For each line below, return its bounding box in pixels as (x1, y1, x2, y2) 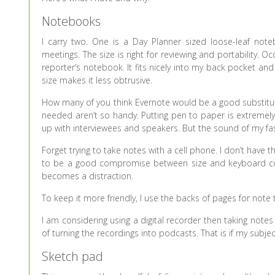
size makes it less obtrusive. (42, 74, 153, 86)
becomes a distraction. (42, 170, 134, 182)
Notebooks (42, 13, 101, 29)
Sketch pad (42, 248, 104, 265)
